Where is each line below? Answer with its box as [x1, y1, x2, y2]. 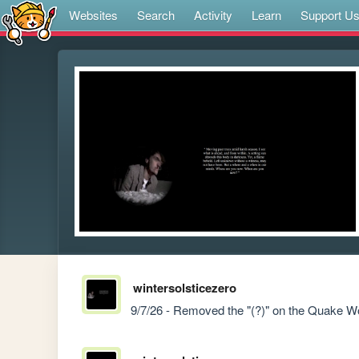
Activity [194, 6, 232, 23]
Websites [69, 6, 118, 23]
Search [137, 6, 175, 23]
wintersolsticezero [132, 279, 236, 297]
